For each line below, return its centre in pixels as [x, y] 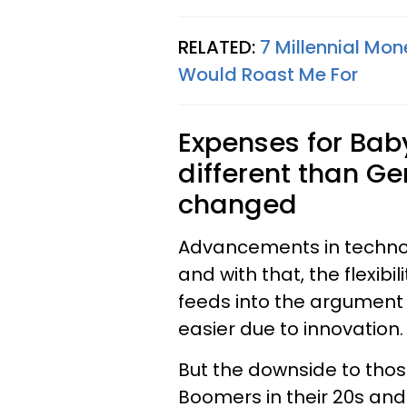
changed [238, 204]
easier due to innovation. [291, 329]
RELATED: [219, 47]
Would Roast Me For [268, 74]
